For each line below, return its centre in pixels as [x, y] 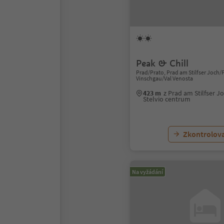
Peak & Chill [162, 63]
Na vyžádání [147, 172]
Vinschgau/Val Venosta [164, 78]
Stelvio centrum [167, 99]
